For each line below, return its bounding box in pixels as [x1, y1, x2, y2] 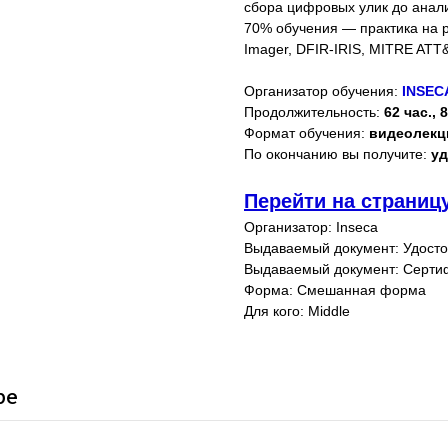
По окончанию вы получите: [244, 146, 431, 163]
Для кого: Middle [244, 303, 350, 320]
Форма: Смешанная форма [244, 282, 426, 299]
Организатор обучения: [244, 83, 402, 100]
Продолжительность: [244, 104, 384, 121]
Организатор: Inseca [244, 219, 378, 236]
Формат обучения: [244, 125, 369, 142]
